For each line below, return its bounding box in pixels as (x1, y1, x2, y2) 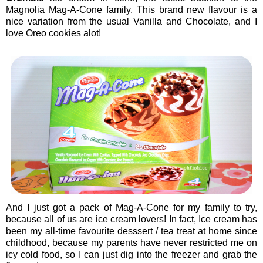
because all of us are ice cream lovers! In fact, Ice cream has (6, 214, 257, 225)
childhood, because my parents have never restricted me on (6, 238, 257, 248)
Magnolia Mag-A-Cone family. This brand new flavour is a (6, 5, 257, 15)
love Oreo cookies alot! (6, 28, 101, 39)
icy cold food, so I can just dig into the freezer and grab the (6, 249, 257, 260)
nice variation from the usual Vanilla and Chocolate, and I (6, 16, 257, 27)
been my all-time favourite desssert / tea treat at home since (6, 226, 257, 237)
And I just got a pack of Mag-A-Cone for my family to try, (6, 203, 257, 213)
